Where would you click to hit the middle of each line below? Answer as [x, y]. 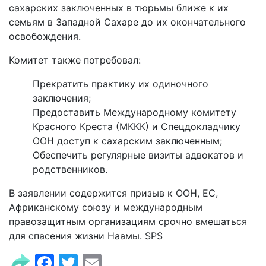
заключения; [62, 98]
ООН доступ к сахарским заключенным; [127, 140]
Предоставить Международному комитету [134, 112]
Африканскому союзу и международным [106, 207]
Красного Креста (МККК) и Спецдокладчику [137, 126]
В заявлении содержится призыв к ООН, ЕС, [113, 193]
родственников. [70, 169]
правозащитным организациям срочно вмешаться [128, 221]
